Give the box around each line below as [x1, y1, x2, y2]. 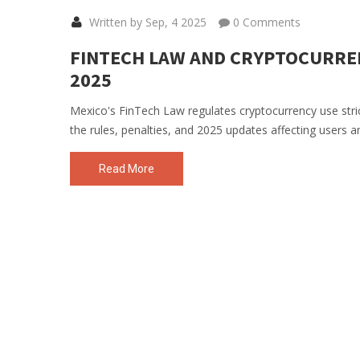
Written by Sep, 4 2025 [86, 14, 207, 31]
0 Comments [230, 14, 301, 31]
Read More [99, 162, 154, 176]
